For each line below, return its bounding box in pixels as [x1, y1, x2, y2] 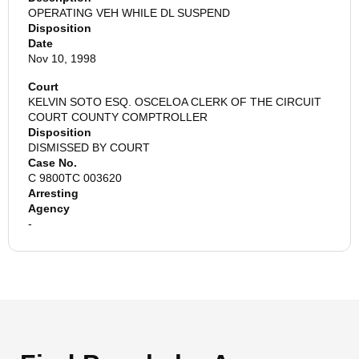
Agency [28, 202, 70, 215]
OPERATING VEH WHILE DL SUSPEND [28, 6, 230, 19]
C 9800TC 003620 [28, 171, 122, 184]
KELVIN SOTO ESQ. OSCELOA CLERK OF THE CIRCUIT [28, 95, 321, 108]
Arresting [28, 187, 79, 200]
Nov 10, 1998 [28, 52, 96, 65]
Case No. [28, 156, 77, 169]
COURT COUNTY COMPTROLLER [28, 111, 208, 123]
